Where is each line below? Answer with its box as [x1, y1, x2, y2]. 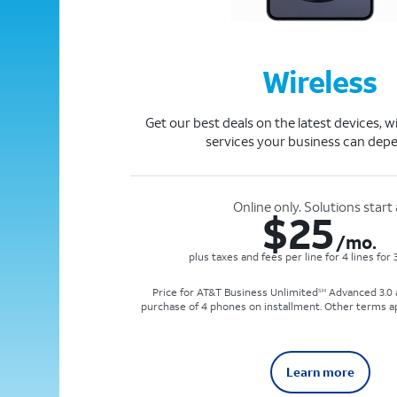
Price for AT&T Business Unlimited [152, 285, 318, 300]
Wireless [261, 62, 377, 101]
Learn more [285, 363, 354, 381]
